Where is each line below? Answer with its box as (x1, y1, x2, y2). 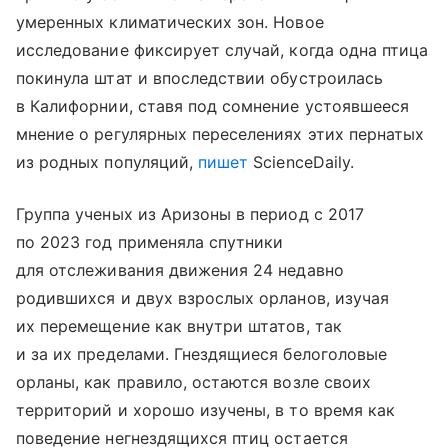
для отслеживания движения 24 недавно (16, 260, 344, 281)
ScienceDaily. (248, 152, 354, 173)
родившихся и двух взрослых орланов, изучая (16, 288, 390, 309)
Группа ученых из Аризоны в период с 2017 (16, 204, 364, 225)
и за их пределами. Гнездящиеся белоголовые (16, 344, 388, 365)
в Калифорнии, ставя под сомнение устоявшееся (16, 96, 410, 117)
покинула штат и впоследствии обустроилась (16, 68, 383, 89)
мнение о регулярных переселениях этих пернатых (16, 124, 425, 145)
